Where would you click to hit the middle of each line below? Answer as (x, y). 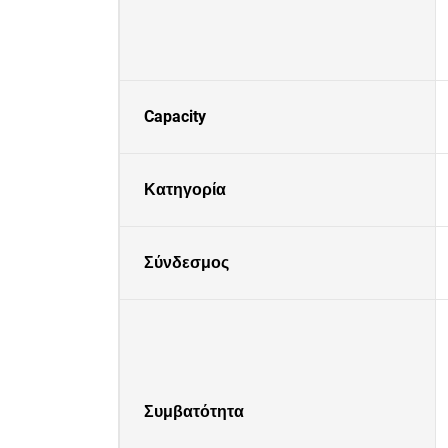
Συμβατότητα (194, 411)
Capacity (175, 116)
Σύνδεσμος (186, 262)
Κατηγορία (185, 189)
